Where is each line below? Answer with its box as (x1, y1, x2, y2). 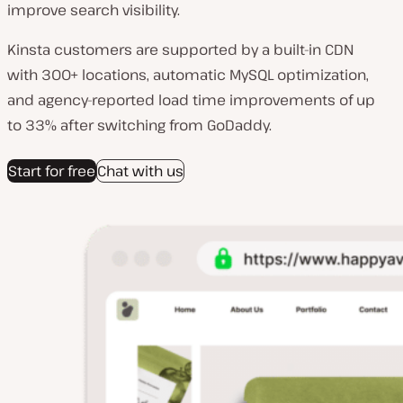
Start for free (8, 161, 95, 182)
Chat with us (97, 161, 184, 182)
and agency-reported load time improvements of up (7, 90, 375, 111)
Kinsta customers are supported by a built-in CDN (7, 40, 354, 60)
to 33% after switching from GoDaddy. (7, 115, 272, 136)
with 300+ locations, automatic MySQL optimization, (7, 65, 369, 85)
